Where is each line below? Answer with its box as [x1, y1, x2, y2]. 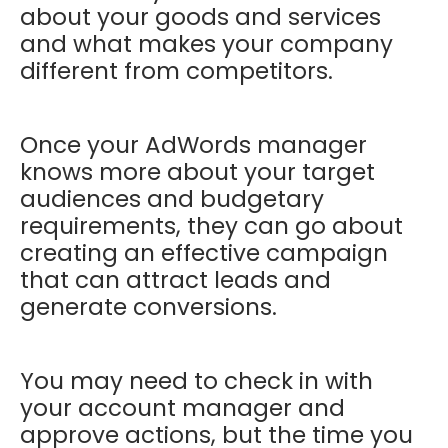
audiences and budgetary [20, 182, 324, 215]
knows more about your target [20, 155, 375, 188]
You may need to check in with [20, 364, 373, 397]
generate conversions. [20, 290, 283, 323]
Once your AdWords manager [20, 128, 367, 161]
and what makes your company [20, 27, 393, 60]
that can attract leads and [20, 263, 331, 296]
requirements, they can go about [20, 209, 403, 242]
